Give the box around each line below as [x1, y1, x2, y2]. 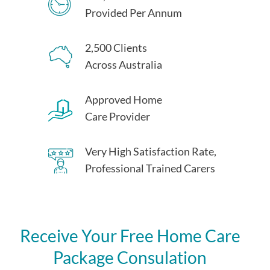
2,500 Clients [85, 41, 147, 55]
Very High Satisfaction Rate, [85, 145, 216, 159]
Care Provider [85, 110, 150, 124]
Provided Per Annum [85, 6, 182, 20]
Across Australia [85, 58, 162, 72]
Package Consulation [53, 247, 207, 268]
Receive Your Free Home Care [19, 225, 240, 246]
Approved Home [85, 93, 162, 107]
